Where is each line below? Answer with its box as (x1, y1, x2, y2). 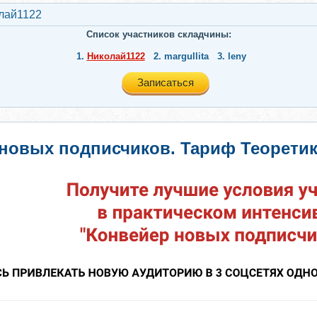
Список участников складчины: (86, 29, 231, 40)
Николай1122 (86, 51, 145, 62)
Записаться (137, 76, 194, 88)
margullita (163, 51, 209, 62)
